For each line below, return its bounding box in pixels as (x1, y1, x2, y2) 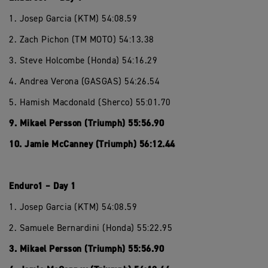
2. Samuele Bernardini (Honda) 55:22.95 (9, 224, 172, 233)
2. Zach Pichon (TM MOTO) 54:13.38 (9, 35, 154, 44)
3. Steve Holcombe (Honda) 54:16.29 (9, 56, 157, 65)
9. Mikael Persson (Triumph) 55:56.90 (9, 118, 164, 129)
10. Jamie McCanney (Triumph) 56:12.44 (9, 139, 175, 150)
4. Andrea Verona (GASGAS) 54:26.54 (9, 77, 160, 86)
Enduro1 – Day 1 (9, 181, 76, 192)
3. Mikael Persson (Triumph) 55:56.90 (9, 243, 164, 255)
